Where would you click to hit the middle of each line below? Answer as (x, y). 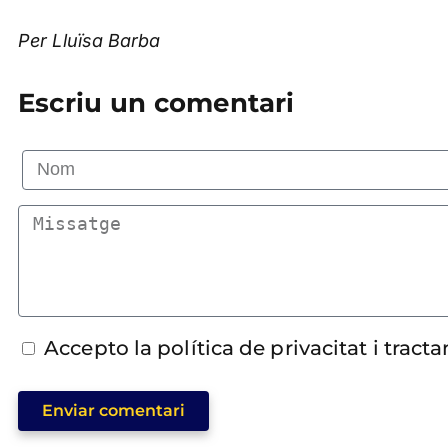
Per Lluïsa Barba (89, 40)
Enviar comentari (113, 410)
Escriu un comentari (156, 102)
